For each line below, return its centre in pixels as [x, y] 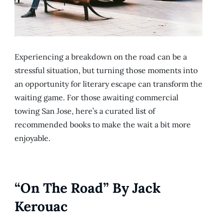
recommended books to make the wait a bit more [103, 125]
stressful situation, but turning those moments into [106, 70]
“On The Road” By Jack [88, 188]
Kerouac [41, 207]
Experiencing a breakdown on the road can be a [101, 57]
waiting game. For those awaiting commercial [96, 98]
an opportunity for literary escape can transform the [108, 84]
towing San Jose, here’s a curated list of [85, 111]
